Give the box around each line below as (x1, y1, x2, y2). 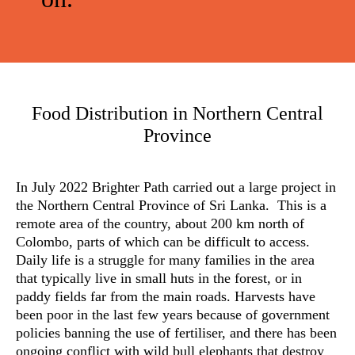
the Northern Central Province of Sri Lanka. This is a (16, 197, 326, 213)
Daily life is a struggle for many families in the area (16, 252, 315, 268)
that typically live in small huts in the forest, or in (16, 270, 302, 286)
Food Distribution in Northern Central (32, 103, 323, 124)
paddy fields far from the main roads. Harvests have (16, 288, 315, 304)
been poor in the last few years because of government (16, 307, 330, 323)
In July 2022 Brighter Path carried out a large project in (16, 179, 336, 195)
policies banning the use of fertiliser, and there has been (16, 325, 337, 341)
